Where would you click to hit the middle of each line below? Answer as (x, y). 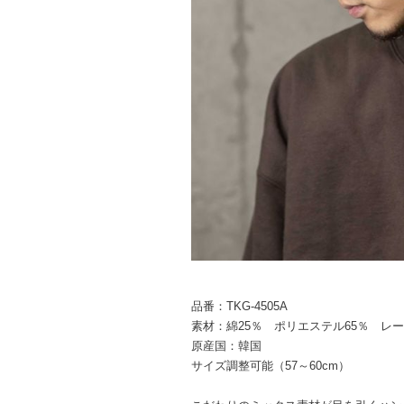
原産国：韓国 (226, 346)
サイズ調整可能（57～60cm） (271, 366)
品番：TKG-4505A (239, 306)
